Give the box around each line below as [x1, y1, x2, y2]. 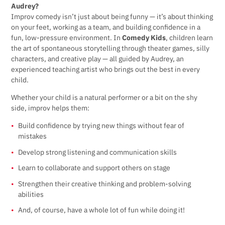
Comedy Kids [122, 33, 166, 42]
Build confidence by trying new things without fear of [18, 121, 185, 130]
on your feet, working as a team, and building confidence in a [11, 23, 201, 32]
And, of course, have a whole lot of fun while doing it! [18, 205, 185, 214]
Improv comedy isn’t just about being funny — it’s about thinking [11, 12, 213, 21]
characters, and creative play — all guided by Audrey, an [11, 54, 184, 63]
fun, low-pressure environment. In [11, 33, 123, 42]
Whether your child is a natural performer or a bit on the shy [11, 93, 198, 102]
